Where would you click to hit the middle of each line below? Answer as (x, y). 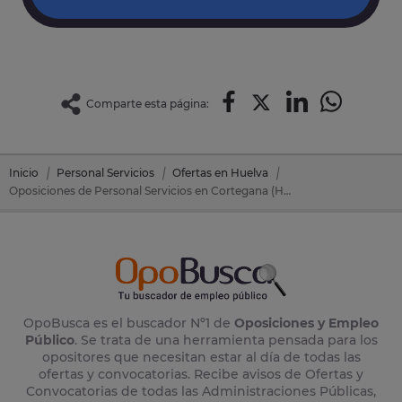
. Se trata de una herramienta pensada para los (226, 341)
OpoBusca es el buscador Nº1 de (129, 323)
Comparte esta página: (148, 104)
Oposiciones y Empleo (306, 323)
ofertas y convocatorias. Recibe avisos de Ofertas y (201, 375)
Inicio (24, 173)
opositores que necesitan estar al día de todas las (201, 358)
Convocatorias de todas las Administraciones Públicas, (201, 392)
